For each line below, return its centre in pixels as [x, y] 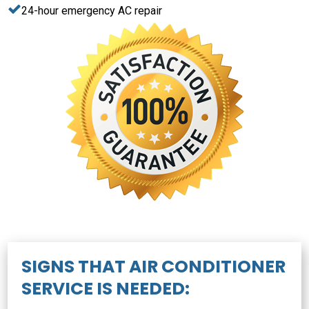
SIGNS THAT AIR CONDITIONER [154, 267]
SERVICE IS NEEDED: [106, 289]
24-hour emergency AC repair [92, 11]
